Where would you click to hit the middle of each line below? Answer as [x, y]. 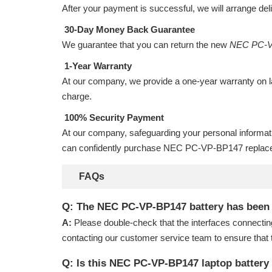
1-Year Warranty [97, 66]
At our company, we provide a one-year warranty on [165, 81]
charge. [77, 96]
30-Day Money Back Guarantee [128, 29]
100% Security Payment [113, 117]
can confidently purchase [113, 148]
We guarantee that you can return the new [146, 45]
